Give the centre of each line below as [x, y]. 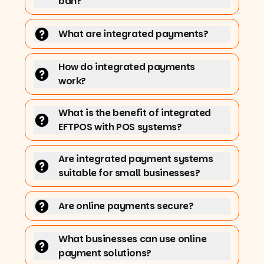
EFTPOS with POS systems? [120, 127]
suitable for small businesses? [129, 173]
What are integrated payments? [133, 34]
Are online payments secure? [126, 206]
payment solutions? [105, 253]
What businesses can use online [133, 239]
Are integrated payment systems [136, 159]
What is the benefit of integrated [135, 113]
